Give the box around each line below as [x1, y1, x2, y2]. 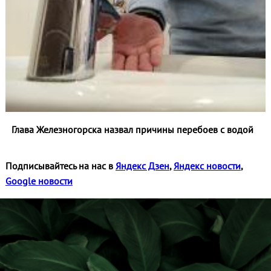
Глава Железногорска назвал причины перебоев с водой [11, 123, 253, 135]
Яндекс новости [173, 159, 241, 172]
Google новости [5, 174, 73, 187]
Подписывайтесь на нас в [5, 159, 116, 172]
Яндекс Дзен [115, 159, 169, 172]
